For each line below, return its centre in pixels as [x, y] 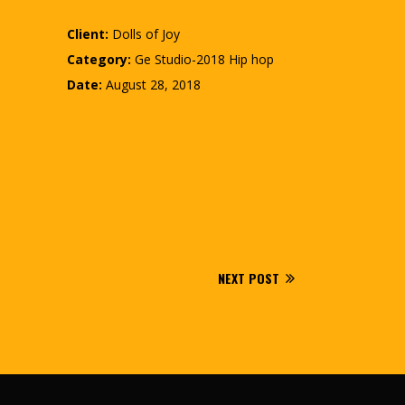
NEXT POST [249, 278]
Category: [99, 59]
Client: [87, 33]
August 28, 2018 [153, 85]
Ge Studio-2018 [179, 59]
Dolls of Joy [146, 33]
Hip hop [251, 59]
